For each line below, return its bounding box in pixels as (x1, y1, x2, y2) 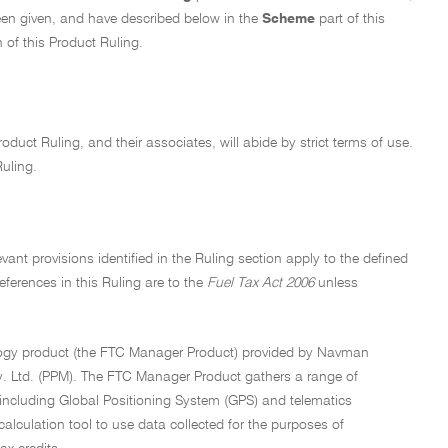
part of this (319, 12, 385, 26)
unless (314, 276, 358, 290)
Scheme (262, 12, 319, 26)
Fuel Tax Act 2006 (207, 276, 314, 290)
